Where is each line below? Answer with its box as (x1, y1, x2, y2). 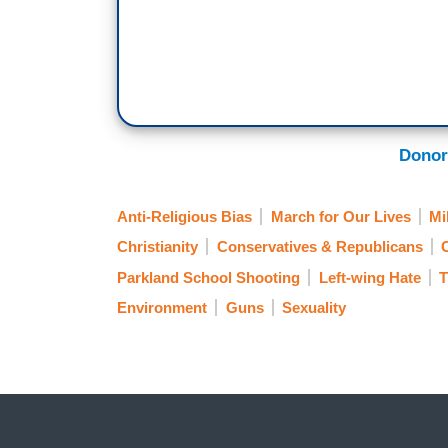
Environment (117, 298, 207, 316)
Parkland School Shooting (117, 268, 300, 286)
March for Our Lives (270, 207, 411, 225)
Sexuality (282, 298, 346, 316)
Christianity (117, 238, 198, 256)
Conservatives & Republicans (216, 238, 423, 256)
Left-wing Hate (318, 268, 421, 286)
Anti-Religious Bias (117, 207, 252, 225)
